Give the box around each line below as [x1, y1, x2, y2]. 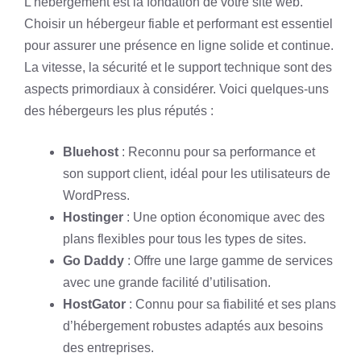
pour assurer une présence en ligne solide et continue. [24, 39, 334, 52]
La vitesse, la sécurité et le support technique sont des [24, 60, 332, 74]
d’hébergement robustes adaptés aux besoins [63, 319, 323, 333]
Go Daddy [63, 254, 124, 268]
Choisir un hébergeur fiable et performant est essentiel [24, 17, 333, 31]
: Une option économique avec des [123, 210, 325, 224]
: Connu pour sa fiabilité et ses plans [126, 297, 336, 311]
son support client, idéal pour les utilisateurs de [63, 167, 330, 180]
